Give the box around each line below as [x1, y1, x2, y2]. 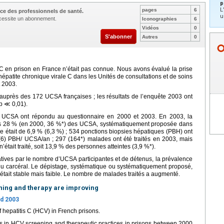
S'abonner [105, 33, 132, 39]
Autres [142, 34, 158, 39]
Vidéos [142, 25, 159, 30]
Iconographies [142, 16, 177, 21]
